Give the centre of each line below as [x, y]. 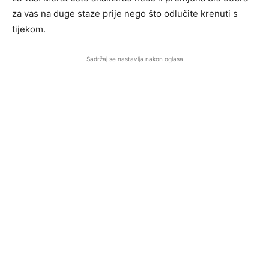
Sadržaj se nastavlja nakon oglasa [134, 59]
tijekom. [29, 29]
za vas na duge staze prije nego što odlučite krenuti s [125, 14]
